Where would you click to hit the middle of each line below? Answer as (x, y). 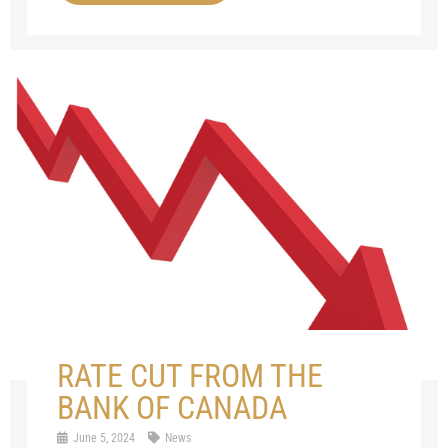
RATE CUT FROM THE (190, 375)
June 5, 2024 (104, 437)
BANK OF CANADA (172, 407)
